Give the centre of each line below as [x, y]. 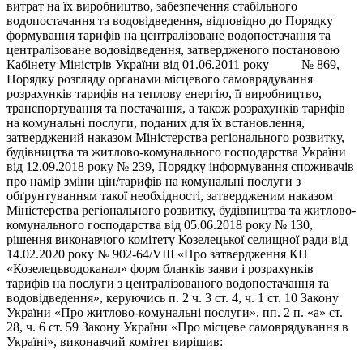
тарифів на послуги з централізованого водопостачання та [168, 284]
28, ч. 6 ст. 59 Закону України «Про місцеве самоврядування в [177, 327]
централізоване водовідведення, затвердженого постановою [173, 50]
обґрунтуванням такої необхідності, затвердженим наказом [170, 196]
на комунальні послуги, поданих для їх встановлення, [156, 123]
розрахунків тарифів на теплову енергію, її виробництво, [164, 94]
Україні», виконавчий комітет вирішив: [115, 342]
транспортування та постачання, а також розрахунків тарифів [176, 109]
